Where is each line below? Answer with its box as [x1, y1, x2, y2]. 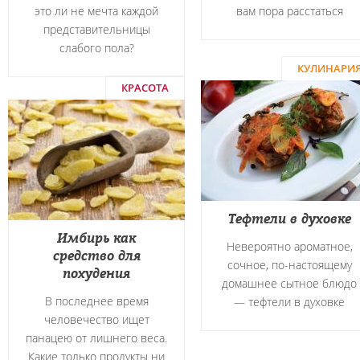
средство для [52, 246, 141, 265]
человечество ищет [43, 312, 149, 327]
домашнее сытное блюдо [222, 276, 357, 291]
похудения [63, 264, 130, 283]
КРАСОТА [121, 80, 169, 95]
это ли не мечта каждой [35, 3, 158, 18]
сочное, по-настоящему [227, 257, 352, 272]
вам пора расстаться [235, 3, 343, 18]
